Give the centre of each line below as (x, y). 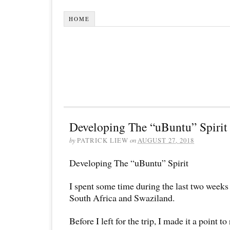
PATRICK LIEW (103, 140)
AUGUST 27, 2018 (166, 140)
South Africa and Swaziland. (122, 197)
